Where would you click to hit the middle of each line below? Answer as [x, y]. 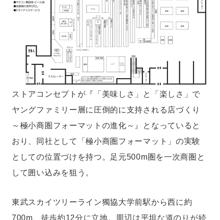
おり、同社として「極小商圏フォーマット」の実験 [106, 141]
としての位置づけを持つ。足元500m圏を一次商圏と [109, 157]
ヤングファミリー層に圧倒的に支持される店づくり [106, 110]
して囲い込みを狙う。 [53, 173]
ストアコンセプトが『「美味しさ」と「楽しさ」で [106, 94]
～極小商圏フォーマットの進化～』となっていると [106, 125]
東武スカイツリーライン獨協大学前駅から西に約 [102, 202]
